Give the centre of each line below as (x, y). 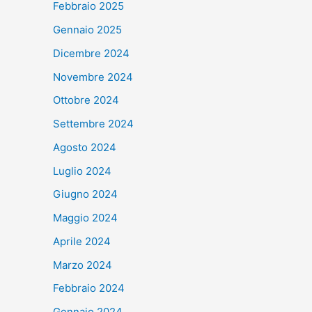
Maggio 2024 (85, 218)
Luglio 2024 (82, 171)
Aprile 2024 (82, 241)
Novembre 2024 (93, 77)
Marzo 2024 (83, 265)
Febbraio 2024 (89, 288)
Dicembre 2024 (91, 53)
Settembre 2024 (93, 124)
